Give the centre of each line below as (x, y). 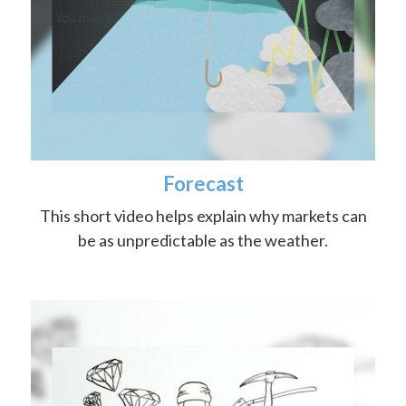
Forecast (203, 184)
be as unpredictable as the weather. (203, 240)
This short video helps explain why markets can (203, 216)
